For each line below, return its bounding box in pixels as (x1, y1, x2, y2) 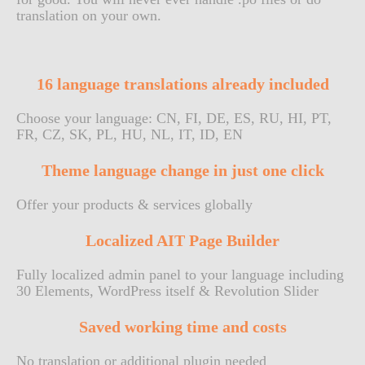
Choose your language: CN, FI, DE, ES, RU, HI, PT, (16, 110, 332, 126)
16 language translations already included (36, 75, 329, 93)
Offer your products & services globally (16, 196, 253, 213)
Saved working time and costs (78, 318, 287, 336)
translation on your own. (16, 7, 161, 24)
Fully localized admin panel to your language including (16, 266, 344, 283)
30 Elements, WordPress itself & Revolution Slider (16, 283, 319, 299)
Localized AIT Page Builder (86, 231, 279, 249)
